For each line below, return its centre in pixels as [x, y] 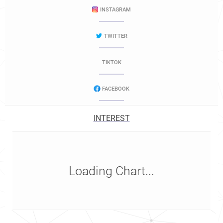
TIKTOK [111, 62]
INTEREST [111, 118]
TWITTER [115, 36]
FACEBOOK [115, 89]
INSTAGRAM [115, 10]
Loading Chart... [111, 171]
